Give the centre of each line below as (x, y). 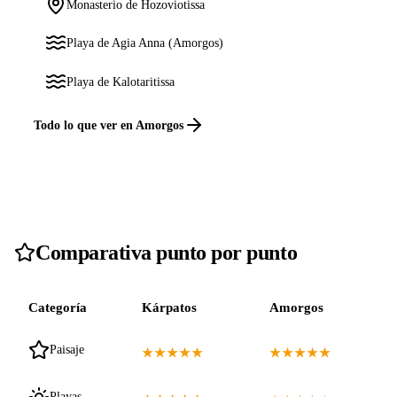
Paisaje (67, 350)
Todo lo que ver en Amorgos (109, 125)
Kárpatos (169, 307)
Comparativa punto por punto (167, 252)
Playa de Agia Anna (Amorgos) (145, 43)
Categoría (58, 307)
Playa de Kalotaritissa (121, 81)
